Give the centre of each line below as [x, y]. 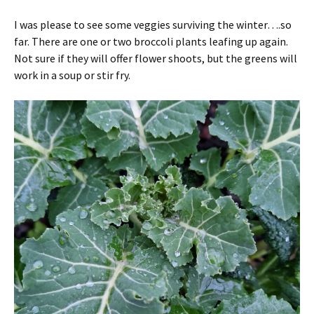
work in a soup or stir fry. [72, 75]
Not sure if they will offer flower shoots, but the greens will [156, 58]
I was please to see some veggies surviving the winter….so [153, 24]
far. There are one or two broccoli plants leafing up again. [151, 41]
